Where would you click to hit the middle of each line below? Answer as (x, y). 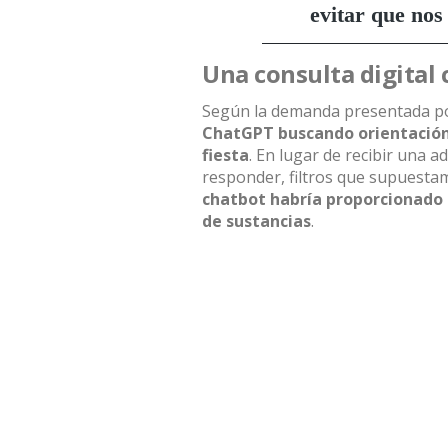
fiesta (225, 155)
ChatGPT (238, 133)
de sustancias (256, 221)
